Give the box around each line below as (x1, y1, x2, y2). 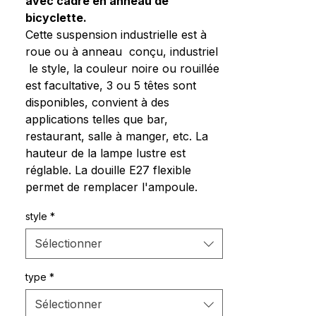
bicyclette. (25, 11, 87, 25)
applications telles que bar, (25, 112, 168, 126)
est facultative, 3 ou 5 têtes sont (25, 78, 196, 92)
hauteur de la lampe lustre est (25, 146, 186, 160)
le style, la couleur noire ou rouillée (25, 61, 219, 75)
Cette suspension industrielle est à (25, 28, 207, 42)
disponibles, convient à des (25, 95, 169, 109)
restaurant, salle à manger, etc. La (25, 129, 208, 143)
